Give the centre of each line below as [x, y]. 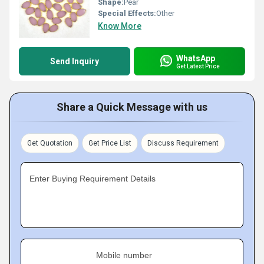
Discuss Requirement [183, 143]
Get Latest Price [198, 66]
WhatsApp [196, 58]
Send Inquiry [75, 61]
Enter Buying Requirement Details [93, 179]
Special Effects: [127, 13]
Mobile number [124, 255]
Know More [120, 26]
